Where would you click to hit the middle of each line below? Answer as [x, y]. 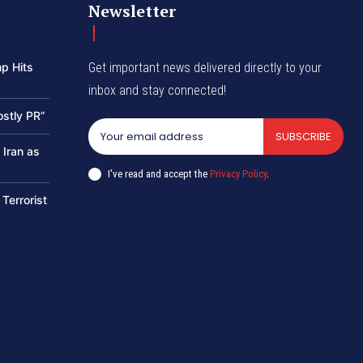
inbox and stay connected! [158, 91]
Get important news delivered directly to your [205, 68]
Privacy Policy [239, 173]
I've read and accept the [159, 173]
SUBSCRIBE [303, 137]
